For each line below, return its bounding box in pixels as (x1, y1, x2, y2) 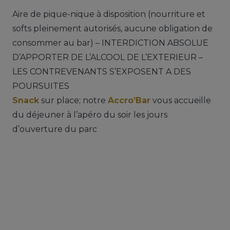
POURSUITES (12, 81, 69, 91)
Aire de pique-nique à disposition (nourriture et (12, 9, 205, 19)
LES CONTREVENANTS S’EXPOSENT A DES (12, 66, 191, 76)
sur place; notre (39, 95, 108, 105)
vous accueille (150, 95, 211, 105)
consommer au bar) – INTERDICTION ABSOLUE (12, 37, 208, 48)
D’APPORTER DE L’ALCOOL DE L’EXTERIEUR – (12, 52, 203, 62)
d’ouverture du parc (12, 124, 97, 134)
